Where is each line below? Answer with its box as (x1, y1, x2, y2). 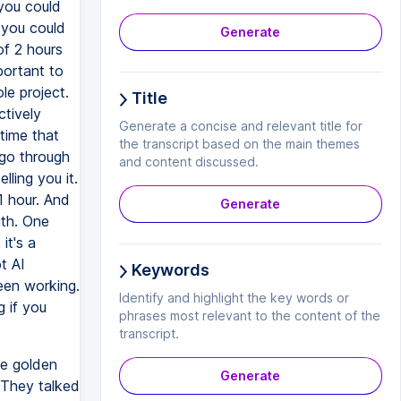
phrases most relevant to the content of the (118, 308, 380, 323)
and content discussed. (118, 154, 259, 169)
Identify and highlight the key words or (118, 290, 349, 305)
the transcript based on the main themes (118, 136, 360, 151)
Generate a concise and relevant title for (118, 118, 363, 133)
